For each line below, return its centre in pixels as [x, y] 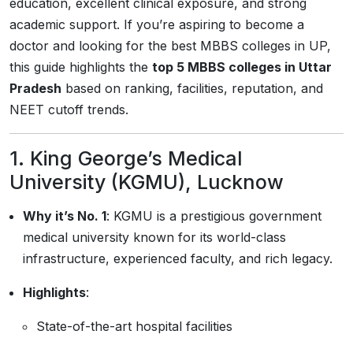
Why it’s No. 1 [65, 216]
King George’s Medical [136, 158]
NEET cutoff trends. [69, 110]
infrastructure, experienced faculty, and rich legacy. [178, 258]
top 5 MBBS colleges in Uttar [242, 67]
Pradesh [35, 88]
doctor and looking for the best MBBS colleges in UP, [170, 46]
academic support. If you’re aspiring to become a [157, 24]
